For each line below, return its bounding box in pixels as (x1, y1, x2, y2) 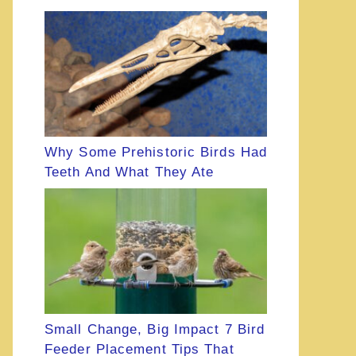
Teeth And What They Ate (44, 164, 215, 180)
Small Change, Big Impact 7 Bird (44, 322, 265, 338)
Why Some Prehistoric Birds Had (44, 144, 268, 160)
